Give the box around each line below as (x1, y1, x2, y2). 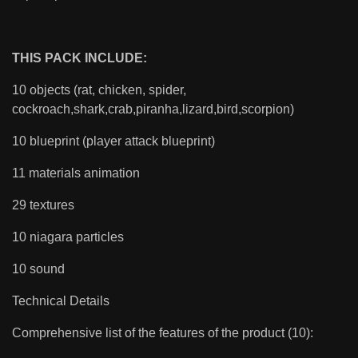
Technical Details (12, 293, 109, 308)
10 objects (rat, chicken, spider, (12, 82, 186, 97)
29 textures (12, 197, 74, 212)
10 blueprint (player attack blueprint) (12, 133, 215, 148)
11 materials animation (12, 165, 140, 180)
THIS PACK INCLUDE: (12, 50, 147, 65)
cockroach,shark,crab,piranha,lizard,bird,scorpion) (12, 101, 294, 116)
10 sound (12, 261, 65, 276)
